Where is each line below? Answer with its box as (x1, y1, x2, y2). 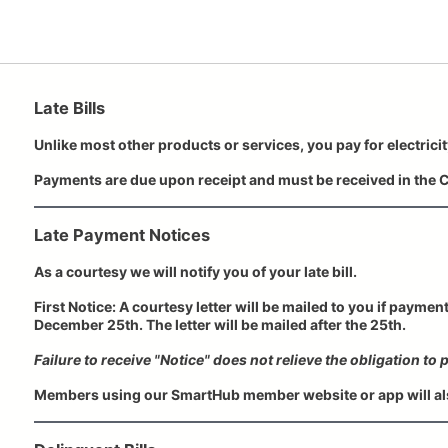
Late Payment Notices (34, 224, 210, 245)
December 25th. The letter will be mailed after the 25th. (34, 315, 406, 333)
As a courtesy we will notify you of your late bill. (34, 262, 360, 280)
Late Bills (34, 97, 105, 118)
